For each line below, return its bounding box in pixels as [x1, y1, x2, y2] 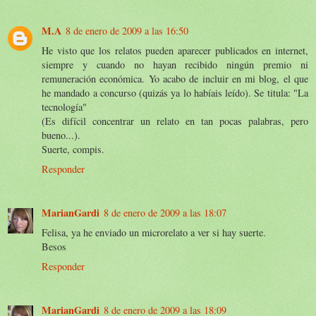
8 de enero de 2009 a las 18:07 [104, 205, 226, 219]
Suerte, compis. [42, 142, 104, 156]
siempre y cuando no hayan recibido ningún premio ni [42, 57, 308, 71]
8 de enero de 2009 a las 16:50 [66, 23, 188, 37]
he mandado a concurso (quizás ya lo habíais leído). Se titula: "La [42, 85, 308, 99]
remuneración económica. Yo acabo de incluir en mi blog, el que [42, 71, 308, 85]
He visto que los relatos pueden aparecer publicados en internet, [42, 43, 308, 57]
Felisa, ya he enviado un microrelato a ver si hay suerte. [42, 225, 266, 239]
